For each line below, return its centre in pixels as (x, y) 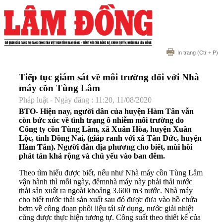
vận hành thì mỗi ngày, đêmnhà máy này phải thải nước (106, 181)
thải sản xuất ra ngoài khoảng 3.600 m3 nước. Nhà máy (106, 190)
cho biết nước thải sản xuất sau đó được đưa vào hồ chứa (108, 199)
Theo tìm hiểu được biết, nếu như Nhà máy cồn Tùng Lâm (111, 172)
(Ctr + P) (207, 53)
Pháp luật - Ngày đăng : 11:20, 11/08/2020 (85, 100)
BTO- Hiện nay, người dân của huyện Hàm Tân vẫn (106, 111)
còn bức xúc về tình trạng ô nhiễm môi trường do (101, 120)
